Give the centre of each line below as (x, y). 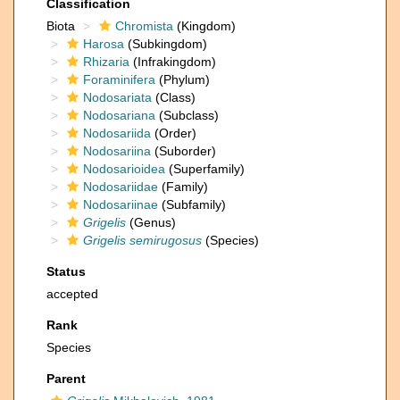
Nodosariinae (121, 204)
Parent (66, 379)
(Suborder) (183, 151)
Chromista (144, 26)
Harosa (104, 44)
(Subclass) (187, 115)
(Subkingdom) (166, 44)
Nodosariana (119, 115)
